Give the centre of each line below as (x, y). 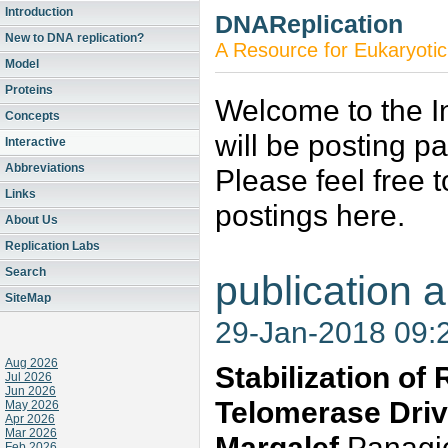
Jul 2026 (28, 377)
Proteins (29, 90)
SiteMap (28, 298)
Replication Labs (52, 246)
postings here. (310, 215)
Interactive (35, 142)
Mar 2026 (31, 433)
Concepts (32, 116)
